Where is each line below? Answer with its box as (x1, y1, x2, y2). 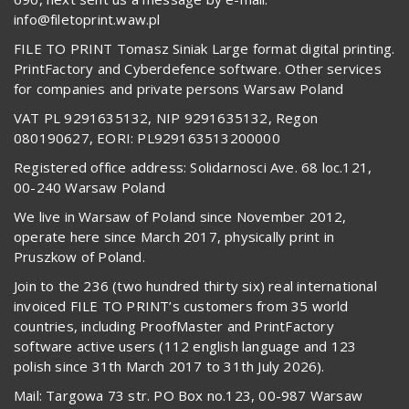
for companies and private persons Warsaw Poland (14, 79, 344, 99)
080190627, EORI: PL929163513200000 (14, 129, 280, 148)
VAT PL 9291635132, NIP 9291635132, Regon (14, 109, 319, 128)
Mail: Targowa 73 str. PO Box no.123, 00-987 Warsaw (14, 386, 363, 405)
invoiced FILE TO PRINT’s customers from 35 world (14, 297, 349, 316)
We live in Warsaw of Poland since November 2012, (14, 207, 347, 226)
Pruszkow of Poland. (14, 247, 145, 267)
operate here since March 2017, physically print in (14, 227, 335, 246)
